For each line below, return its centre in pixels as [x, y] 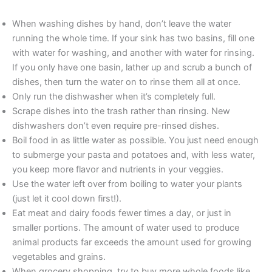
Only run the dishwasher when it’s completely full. [114, 96]
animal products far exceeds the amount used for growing [132, 242]
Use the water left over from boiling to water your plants [127, 184]
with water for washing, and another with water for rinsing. [133, 53]
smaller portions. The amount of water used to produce [126, 227]
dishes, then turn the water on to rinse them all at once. [126, 82]
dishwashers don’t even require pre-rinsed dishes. [116, 125]
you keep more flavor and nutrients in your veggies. [118, 169]
